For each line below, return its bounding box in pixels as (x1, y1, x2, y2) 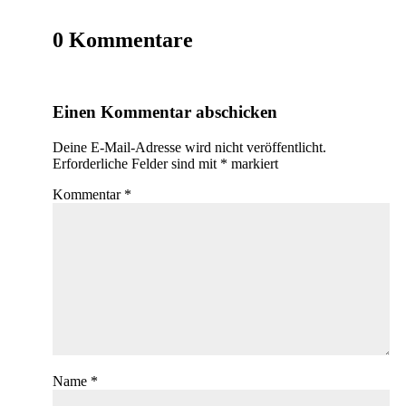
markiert (227, 155, 278, 171)
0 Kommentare (53, 27, 193, 52)
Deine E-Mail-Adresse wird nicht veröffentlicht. (53, 139, 326, 155)
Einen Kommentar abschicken (53, 102, 277, 122)
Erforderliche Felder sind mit (53, 155, 220, 171)
